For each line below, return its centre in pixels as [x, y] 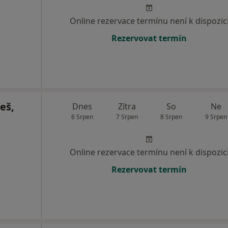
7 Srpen [127, 117]
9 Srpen [216, 117]
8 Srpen [172, 117]
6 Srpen [82, 117]
